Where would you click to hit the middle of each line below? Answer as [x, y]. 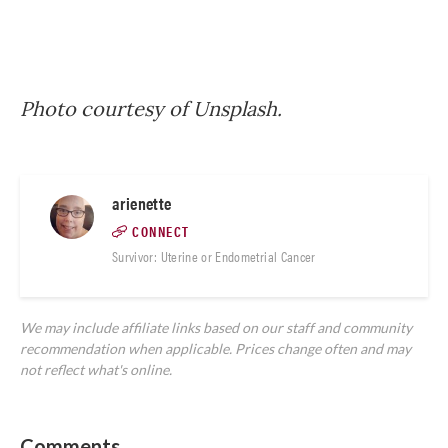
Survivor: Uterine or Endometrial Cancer [214, 256]
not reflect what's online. [96, 369]
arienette [142, 203]
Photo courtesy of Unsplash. [153, 108]
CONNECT [161, 231]
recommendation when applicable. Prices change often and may [215, 348]
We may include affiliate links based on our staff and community [216, 327]
